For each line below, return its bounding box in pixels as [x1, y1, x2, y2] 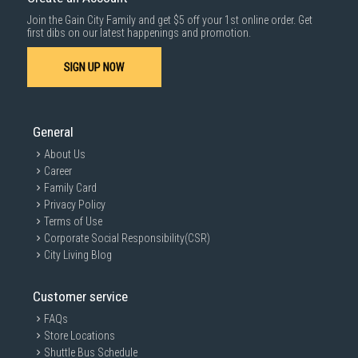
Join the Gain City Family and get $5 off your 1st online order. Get [27, 14, 312, 26]
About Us [44, 148, 86, 161]
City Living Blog [44, 249, 112, 261]
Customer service [33, 288, 128, 304]
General [33, 124, 74, 140]
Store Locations [44, 329, 115, 342]
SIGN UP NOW [64, 61, 125, 74]
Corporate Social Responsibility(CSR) [44, 232, 210, 245]
